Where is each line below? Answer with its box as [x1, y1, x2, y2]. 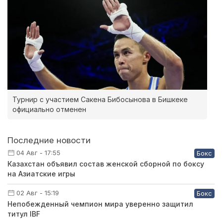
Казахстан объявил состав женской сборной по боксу [7, 160, 204, 168]
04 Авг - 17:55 [16, 149, 60, 157]
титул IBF [7, 210, 40, 219]
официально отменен [12, 105, 86, 114]
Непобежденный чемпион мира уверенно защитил [7, 200, 193, 209]
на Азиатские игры [7, 169, 75, 178]
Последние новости [7, 135, 91, 146]
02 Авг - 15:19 [16, 189, 59, 197]
